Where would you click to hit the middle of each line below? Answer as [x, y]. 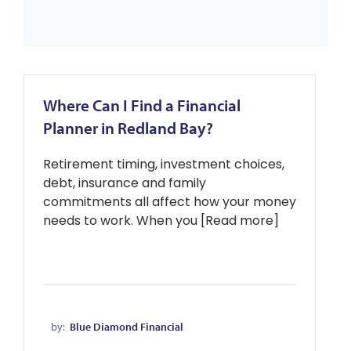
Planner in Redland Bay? [128, 128]
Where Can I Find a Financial [142, 105]
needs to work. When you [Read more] [161, 221]
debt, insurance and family [125, 183]
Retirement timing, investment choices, [164, 164]
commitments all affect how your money [170, 202]
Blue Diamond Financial [127, 327]
